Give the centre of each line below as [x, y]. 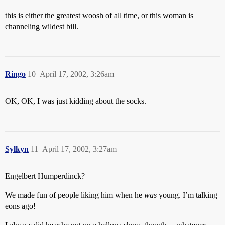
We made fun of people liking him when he [75, 195]
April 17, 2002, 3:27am [79, 149]
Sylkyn [17, 149]
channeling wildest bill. [42, 26]
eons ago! [20, 206]
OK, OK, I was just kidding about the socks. [76, 101]
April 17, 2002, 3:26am [77, 74]
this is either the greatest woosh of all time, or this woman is [99, 15]
